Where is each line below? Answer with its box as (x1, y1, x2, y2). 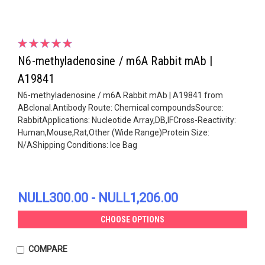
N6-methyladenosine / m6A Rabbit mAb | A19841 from (18, 90, 223, 100)
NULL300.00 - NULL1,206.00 (18, 190, 178, 205)
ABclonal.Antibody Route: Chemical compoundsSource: (18, 102, 224, 112)
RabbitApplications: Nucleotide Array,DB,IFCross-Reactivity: (18, 115, 236, 125)
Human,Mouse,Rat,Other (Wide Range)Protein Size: (18, 127, 209, 137)
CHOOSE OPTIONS (101, 214, 164, 224)
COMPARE (28, 244, 67, 254)
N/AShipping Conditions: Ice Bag (18, 140, 137, 150)
